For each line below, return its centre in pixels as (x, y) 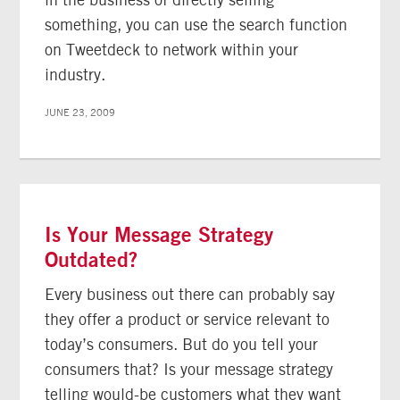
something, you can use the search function (196, 25)
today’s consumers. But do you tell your (182, 345)
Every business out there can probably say (190, 295)
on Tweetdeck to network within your (172, 50)
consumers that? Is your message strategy (189, 370)
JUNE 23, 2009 (80, 112)
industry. (75, 75)
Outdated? (92, 259)
